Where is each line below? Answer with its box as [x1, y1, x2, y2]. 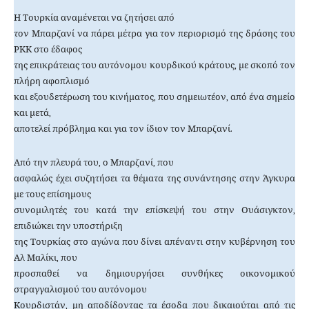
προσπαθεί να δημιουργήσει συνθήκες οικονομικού [14, 268, 295, 279]
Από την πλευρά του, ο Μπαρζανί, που [14, 157, 174, 168]
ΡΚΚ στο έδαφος [14, 44, 82, 55]
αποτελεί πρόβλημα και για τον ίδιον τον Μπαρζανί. [14, 123, 232, 134]
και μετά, [14, 108, 51, 119]
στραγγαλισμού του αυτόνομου [14, 284, 147, 295]
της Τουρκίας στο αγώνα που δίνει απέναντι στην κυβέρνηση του [14, 237, 295, 248]
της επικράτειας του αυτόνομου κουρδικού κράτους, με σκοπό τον [14, 60, 295, 71]
